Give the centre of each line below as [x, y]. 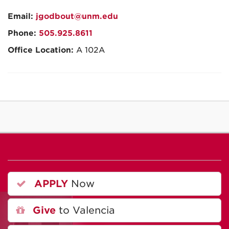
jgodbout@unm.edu [77, 16]
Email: [22, 16]
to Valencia [85, 210]
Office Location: [42, 50]
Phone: [23, 33]
